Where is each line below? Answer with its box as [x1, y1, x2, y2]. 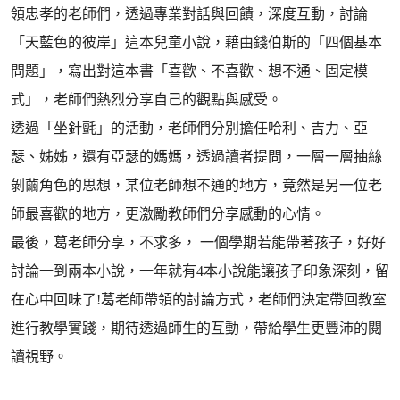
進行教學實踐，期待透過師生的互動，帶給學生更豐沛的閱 [11, 321, 382, 336]
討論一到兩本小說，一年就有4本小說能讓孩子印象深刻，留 [11, 263, 389, 279]
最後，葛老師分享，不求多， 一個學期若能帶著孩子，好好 [11, 235, 386, 250]
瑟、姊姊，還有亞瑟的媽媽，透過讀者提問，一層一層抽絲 [11, 149, 382, 164]
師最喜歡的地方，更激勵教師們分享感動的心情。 [11, 206, 325, 221]
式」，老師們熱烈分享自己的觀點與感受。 [11, 92, 282, 107]
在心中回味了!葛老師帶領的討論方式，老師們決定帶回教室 [11, 292, 387, 307]
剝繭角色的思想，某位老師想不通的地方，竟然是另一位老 [11, 178, 382, 193]
